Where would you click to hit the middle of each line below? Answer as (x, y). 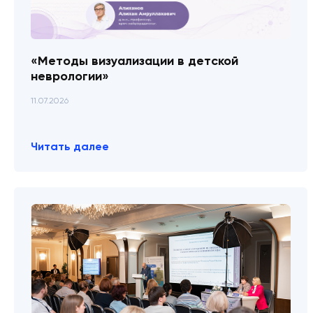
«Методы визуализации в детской (134, 61)
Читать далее (70, 146)
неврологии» (70, 77)
